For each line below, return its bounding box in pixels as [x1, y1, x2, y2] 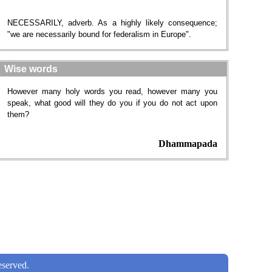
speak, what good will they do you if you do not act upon [7, 98, 217, 107]
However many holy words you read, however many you [7, 87, 217, 96]
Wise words [4, 64, 58, 74]
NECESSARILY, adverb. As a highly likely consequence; [7, 18, 217, 27]
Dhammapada [158, 138, 217, 149]
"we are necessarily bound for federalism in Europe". [7, 30, 191, 39]
